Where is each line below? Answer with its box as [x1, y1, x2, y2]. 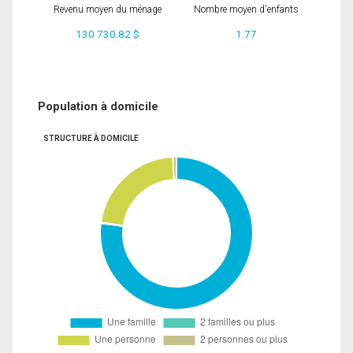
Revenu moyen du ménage [53, 4, 162, 16]
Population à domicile [38, 98, 158, 113]
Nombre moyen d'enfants [193, 4, 299, 16]
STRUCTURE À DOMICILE [43, 133, 139, 143]
